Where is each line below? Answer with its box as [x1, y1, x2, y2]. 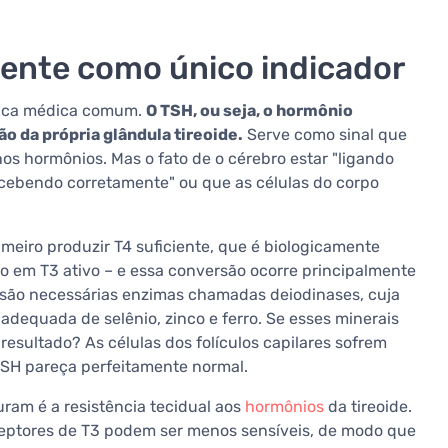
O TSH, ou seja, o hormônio [146, 101, 353, 121]
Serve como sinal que [243, 125, 407, 145]
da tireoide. [324, 397, 412, 417]
